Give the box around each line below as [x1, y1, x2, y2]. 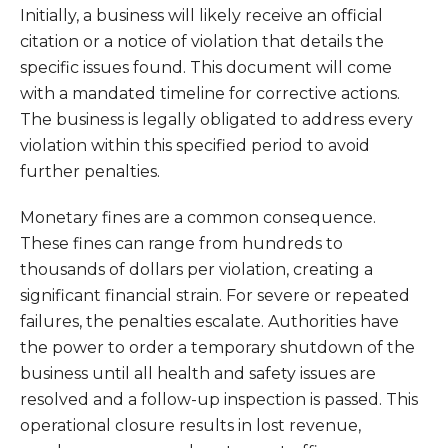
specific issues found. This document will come [20, 58, 392, 77]
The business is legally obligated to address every [20, 110, 413, 129]
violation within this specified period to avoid [20, 136, 370, 155]
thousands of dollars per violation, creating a [20, 260, 373, 279]
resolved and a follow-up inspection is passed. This [20, 390, 418, 409]
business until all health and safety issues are [20, 364, 376, 383]
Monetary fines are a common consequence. [20, 208, 376, 227]
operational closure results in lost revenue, [20, 416, 361, 435]
